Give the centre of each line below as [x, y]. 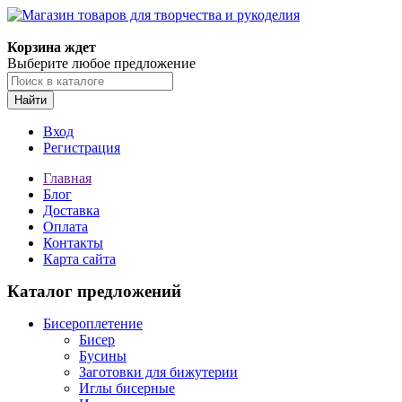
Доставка [71, 210]
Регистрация [82, 148]
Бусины [103, 356]
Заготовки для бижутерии [158, 372]
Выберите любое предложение [101, 63]
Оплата [66, 227]
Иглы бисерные [127, 388]
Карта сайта [79, 259]
